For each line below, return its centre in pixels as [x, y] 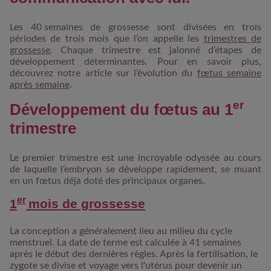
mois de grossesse [86, 203]
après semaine [40, 84]
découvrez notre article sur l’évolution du [103, 73]
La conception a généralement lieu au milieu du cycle [121, 231]
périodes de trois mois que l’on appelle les [107, 38]
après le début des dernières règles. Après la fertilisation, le [134, 254]
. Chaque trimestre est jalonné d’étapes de [156, 50]
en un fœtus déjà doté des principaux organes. [107, 181]
